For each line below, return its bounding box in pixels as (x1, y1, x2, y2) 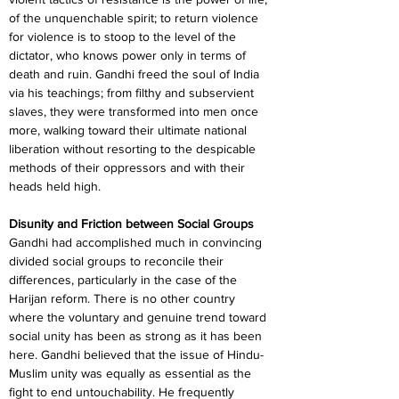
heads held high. (9, 179, 101, 193)
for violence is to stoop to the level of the (9, 29, 240, 44)
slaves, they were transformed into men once (9, 104, 262, 118)
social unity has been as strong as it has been (9, 329, 265, 343)
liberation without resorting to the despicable (9, 142, 259, 156)
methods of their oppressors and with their (9, 160, 248, 175)
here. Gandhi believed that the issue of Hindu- (9, 347, 264, 362)
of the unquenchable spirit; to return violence (9, 11, 262, 25)
